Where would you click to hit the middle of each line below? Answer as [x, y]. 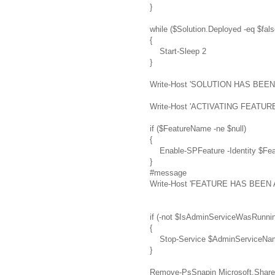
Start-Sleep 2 [178, 51]
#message [168, 172]
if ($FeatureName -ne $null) [198, 128]
